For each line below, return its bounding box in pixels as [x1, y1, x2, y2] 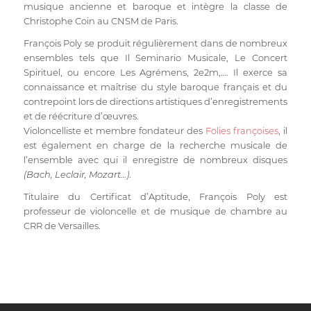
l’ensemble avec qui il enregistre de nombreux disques [23, 154, 288, 166]
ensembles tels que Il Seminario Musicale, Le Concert [23, 52, 288, 64]
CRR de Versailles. [23, 220, 101, 232]
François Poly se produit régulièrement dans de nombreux [23, 37, 288, 49]
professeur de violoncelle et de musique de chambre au [23, 205, 288, 217]
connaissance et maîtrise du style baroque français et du [23, 81, 288, 93]
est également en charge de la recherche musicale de [23, 140, 288, 151]
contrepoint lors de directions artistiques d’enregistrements [23, 96, 288, 108]
